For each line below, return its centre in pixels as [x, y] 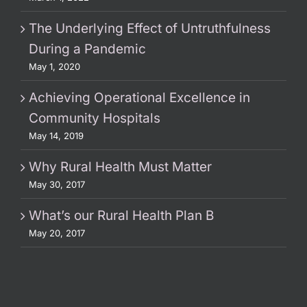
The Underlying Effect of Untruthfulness [150, 28]
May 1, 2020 [54, 66]
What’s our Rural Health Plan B [121, 215]
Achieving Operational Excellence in [139, 97]
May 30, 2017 [57, 184]
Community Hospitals [95, 118]
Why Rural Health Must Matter [120, 167]
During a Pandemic [87, 49]
